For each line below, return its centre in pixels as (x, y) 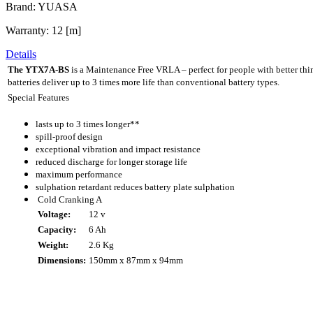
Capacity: (57, 229)
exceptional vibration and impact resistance (118, 149)
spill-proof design (69, 136)
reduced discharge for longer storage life (111, 161)
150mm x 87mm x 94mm (136, 260)
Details (21, 54)
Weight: (53, 245)
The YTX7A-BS (38, 69)
